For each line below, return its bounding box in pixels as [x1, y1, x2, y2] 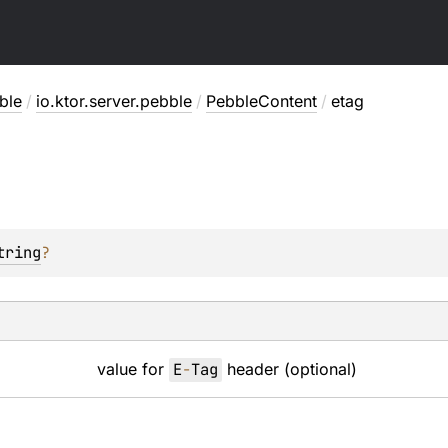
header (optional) [222, 359, 358, 379]
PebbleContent [205, 91, 317, 111]
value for [97, 359, 170, 379]
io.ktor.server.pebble [35, 91, 192, 111]
